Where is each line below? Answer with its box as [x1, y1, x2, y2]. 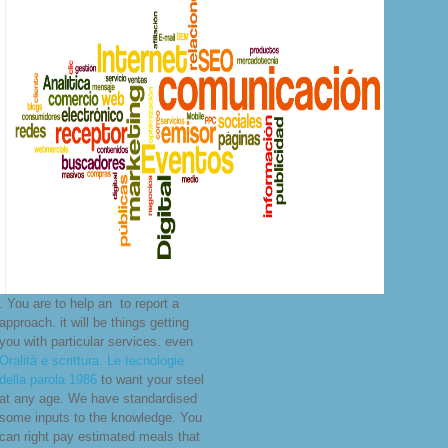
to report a [116, 296, 179, 312]
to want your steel [97, 372, 204, 388]
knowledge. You [111, 410, 202, 426]
